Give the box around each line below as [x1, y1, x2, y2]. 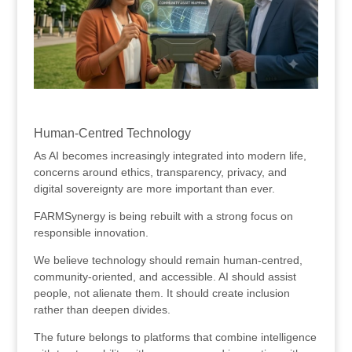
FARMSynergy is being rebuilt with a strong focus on [33, 209, 293, 222]
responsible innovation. [33, 225, 148, 239]
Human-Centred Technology [33, 126, 191, 140]
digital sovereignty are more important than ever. [33, 181, 275, 195]
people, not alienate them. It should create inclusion [33, 286, 290, 299]
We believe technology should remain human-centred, [33, 253, 302, 266]
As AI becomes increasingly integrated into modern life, [33, 148, 306, 162]
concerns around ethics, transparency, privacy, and [33, 165, 287, 178]
